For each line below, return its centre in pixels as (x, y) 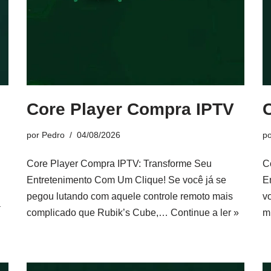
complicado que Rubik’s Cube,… (99, 213)
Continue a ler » (205, 213)
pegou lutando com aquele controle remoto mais (130, 196)
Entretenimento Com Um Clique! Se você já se (126, 180)
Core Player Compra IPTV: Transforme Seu (119, 164)
